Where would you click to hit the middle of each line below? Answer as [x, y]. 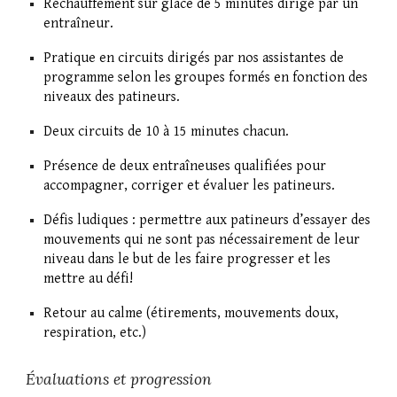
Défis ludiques [86, 221]
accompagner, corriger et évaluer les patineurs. [190, 186]
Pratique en [81, 58]
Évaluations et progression [119, 379]
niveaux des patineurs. [112, 97]
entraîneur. [79, 24]
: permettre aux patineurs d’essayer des [252, 221]
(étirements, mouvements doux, [241, 314]
